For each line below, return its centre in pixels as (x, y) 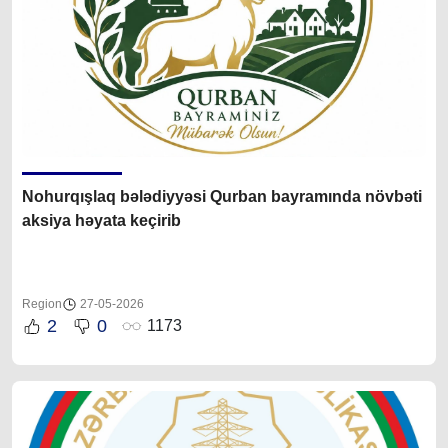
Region (42, 303)
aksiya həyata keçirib (101, 220)
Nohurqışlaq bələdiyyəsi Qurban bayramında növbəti (222, 196)
